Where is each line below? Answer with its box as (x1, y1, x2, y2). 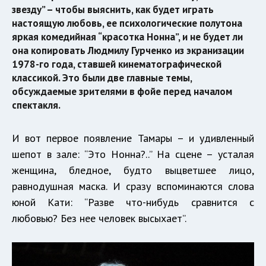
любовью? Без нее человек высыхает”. (12, 211, 186, 226)
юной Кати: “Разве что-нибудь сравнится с (12, 195, 254, 210)
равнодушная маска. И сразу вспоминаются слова (12, 179, 254, 194)
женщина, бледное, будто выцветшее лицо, (12, 163, 254, 178)
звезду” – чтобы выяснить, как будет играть (12, 3, 214, 17)
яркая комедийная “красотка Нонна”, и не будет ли (12, 30, 243, 44)
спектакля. (12, 99, 61, 112)
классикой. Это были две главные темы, (12, 71, 192, 85)
